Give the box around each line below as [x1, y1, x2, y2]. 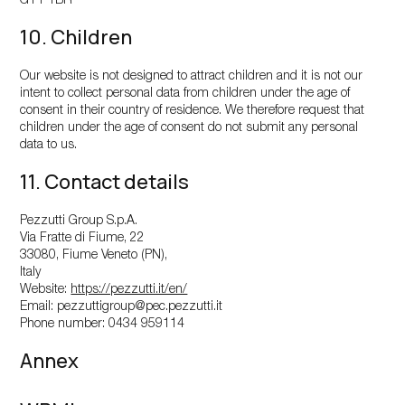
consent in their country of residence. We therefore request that [20, 105, 365, 118]
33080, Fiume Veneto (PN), [20, 250, 168, 262]
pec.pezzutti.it [146, 301, 223, 314]
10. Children [20, 24, 133, 51]
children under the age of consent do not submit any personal [20, 122, 359, 135]
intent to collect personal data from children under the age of [20, 88, 351, 100]
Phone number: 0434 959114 [20, 318, 185, 331]
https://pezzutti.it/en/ [71, 284, 188, 297]
